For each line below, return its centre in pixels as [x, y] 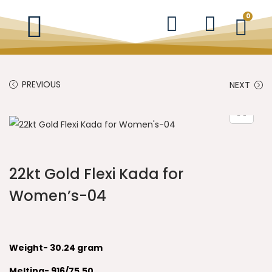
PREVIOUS [41, 84]
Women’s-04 [58, 196]
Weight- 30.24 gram [56, 248]
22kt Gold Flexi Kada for [96, 174]
